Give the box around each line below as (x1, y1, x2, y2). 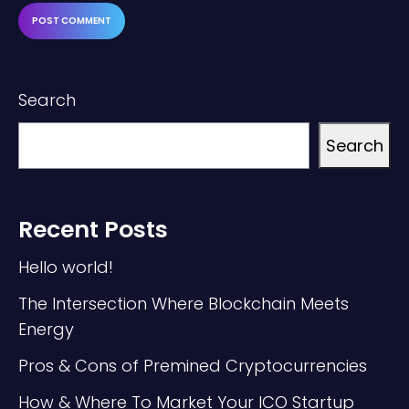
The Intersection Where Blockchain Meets (18, 291, 349, 315)
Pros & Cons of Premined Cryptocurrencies (18, 353, 367, 377)
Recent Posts (18, 213, 168, 246)
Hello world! (18, 255, 113, 278)
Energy (18, 317, 74, 341)
